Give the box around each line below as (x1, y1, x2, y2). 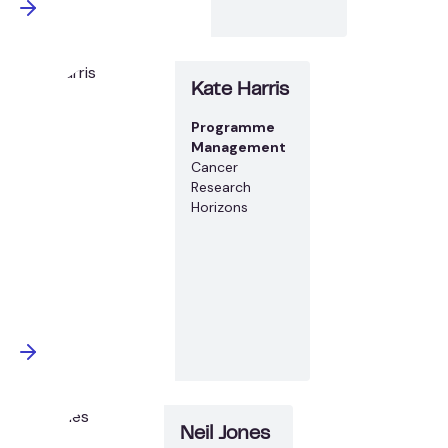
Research (191, 177, 252, 196)
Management (191, 137, 287, 156)
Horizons (191, 197, 249, 216)
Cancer (191, 157, 239, 176)
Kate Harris (191, 81, 290, 99)
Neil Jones (180, 425, 271, 443)
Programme (191, 117, 276, 136)
